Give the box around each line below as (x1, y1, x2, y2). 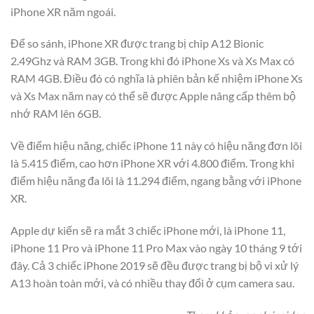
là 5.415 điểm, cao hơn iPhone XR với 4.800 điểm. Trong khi (11, 156, 294, 170)
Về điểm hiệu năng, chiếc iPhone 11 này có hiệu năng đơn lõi (11, 139, 302, 153)
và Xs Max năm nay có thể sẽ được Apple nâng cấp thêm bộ (11, 89, 296, 103)
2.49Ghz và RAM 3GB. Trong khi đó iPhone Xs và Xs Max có (11, 54, 294, 68)
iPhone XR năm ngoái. (11, 4, 116, 18)
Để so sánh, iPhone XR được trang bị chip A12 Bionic (11, 36, 264, 50)
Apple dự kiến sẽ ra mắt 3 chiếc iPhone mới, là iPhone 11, (11, 224, 285, 238)
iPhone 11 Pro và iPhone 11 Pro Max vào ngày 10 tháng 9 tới (11, 241, 302, 255)
